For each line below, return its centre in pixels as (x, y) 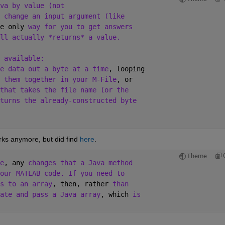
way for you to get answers (80, 27)
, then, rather (82, 184)
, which (116, 195)
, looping (126, 69)
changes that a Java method (82, 163)
